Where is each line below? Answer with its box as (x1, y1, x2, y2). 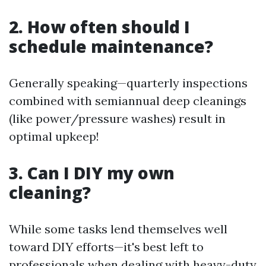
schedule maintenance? (9, 35, 213, 58)
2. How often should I (9, 15, 190, 38)
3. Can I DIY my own (9, 161, 175, 184)
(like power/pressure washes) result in (9, 111, 226, 126)
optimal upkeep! (9, 129, 99, 144)
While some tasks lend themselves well (9, 221, 227, 236)
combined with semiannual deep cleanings (9, 93, 246, 108)
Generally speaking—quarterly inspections (9, 75, 248, 90)
